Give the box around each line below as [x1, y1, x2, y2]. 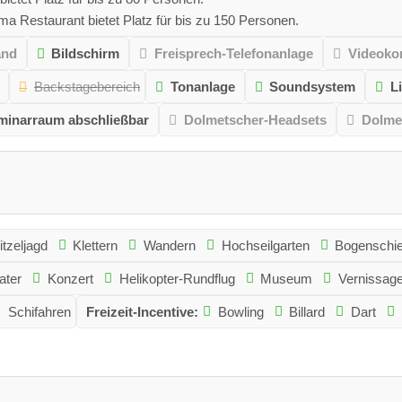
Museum [260, 270, 313, 286]
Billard [289, 303, 326, 319]
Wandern [143, 237, 196, 253]
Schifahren [7, 303, 71, 319]
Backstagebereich [33, 78, 140, 94]
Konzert [47, 270, 93, 286]
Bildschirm [51, 45, 120, 61]
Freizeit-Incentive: [85, 303, 198, 319]
